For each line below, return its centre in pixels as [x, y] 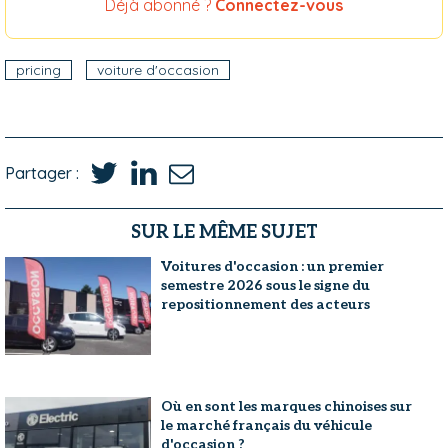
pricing [38, 70]
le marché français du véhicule [267, 425]
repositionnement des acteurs [266, 304]
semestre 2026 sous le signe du [266, 285]
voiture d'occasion [158, 70]
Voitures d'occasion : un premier [273, 266]
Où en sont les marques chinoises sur [287, 406]
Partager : [42, 172]
